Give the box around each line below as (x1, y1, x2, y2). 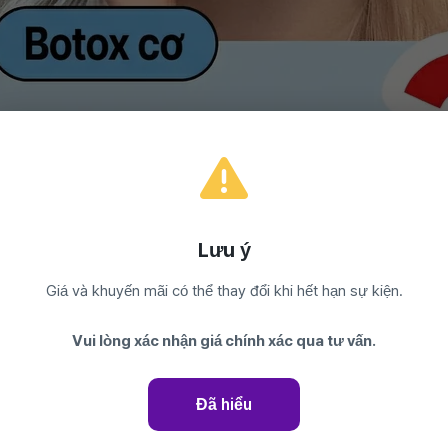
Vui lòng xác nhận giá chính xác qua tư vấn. (72, 331, 376, 350)
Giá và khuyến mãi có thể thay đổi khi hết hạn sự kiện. (45, 281, 403, 300)
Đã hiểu (196, 394, 252, 414)
